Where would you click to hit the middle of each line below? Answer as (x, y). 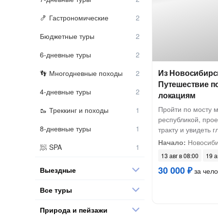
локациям (177, 95)
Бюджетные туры (67, 36)
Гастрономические (79, 18)
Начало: (172, 142)
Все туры (56, 190)
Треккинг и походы (79, 110)
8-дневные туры (65, 128)
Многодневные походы (86, 73)
